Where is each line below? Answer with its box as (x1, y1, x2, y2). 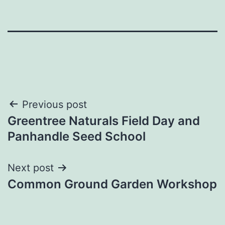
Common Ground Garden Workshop (8, 176, 217, 191)
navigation (7, 119, 95, 141)
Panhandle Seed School (8, 129, 146, 144)
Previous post (22, 98, 87, 110)
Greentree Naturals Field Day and (8, 113, 200, 128)
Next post (8, 161, 54, 174)
